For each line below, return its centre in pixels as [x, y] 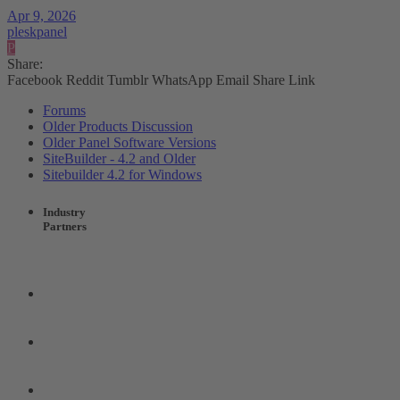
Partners [65, 226]
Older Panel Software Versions [129, 143]
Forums [64, 111]
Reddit [85, 80]
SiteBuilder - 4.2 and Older [119, 159]
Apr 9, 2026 [42, 16]
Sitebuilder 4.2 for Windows [122, 175]
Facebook [35, 80]
